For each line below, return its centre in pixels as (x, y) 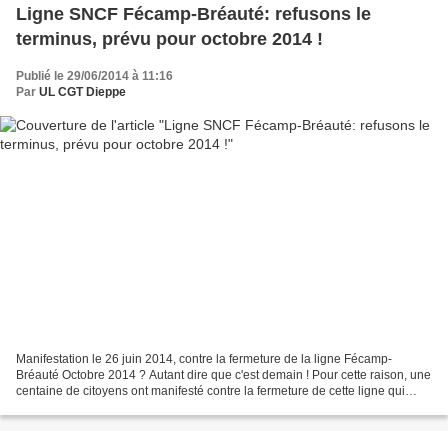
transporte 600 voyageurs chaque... (112, 407)
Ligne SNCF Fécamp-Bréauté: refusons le (193, 13)
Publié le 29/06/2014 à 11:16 (94, 75)
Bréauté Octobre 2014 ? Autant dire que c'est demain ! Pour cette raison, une (223, 375)
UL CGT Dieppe (82, 91)
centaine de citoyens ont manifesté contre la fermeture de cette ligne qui (210, 391)
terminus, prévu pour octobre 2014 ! (169, 38)
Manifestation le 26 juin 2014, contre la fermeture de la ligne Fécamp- (204, 359)
